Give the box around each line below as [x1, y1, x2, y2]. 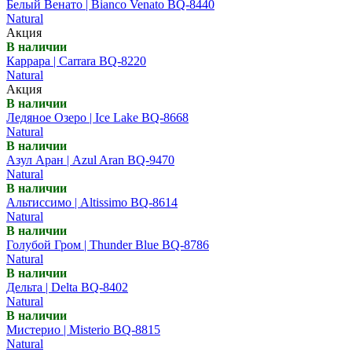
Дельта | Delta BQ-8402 [6, 280, 128, 294]
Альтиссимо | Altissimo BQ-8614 [6, 195, 178, 209]
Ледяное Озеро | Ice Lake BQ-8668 [6, 110, 189, 124]
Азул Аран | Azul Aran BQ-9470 [6, 152, 174, 167]
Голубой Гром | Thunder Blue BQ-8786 [6, 237, 209, 251]
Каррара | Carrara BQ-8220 [6, 53, 146, 68]
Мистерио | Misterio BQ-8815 [6, 322, 160, 336]
